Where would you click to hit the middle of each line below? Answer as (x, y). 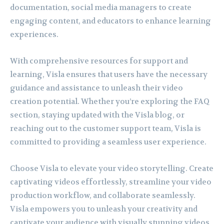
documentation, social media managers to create (101, 7)
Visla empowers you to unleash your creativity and (104, 209)
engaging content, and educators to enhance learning (110, 21)
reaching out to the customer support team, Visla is (105, 128)
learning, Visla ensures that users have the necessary (109, 74)
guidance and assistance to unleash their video (96, 88)
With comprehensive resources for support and (99, 61)
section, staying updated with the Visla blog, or (97, 115)
